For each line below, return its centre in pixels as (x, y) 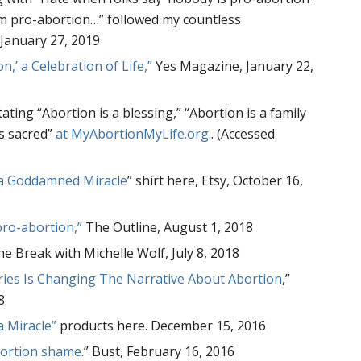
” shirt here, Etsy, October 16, (216, 180)
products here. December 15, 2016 (162, 325)
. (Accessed (243, 133)
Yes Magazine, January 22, (233, 66)
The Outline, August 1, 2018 (168, 227)
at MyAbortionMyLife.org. (134, 133)
